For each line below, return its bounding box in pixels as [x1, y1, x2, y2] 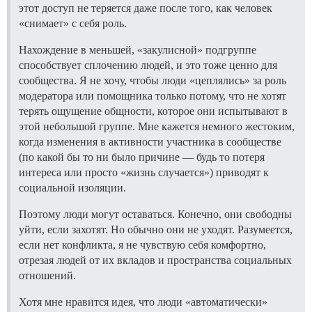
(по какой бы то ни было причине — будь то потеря [19, 150, 265, 163]
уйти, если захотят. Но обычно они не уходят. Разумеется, [19, 223, 292, 235]
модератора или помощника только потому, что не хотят [19, 89, 286, 102]
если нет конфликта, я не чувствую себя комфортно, [19, 238, 266, 251]
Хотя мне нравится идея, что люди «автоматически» [19, 295, 267, 308]
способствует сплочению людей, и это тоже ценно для [19, 58, 277, 71]
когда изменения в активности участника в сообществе [19, 135, 281, 148]
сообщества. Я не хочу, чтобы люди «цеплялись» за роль [19, 74, 286, 86]
